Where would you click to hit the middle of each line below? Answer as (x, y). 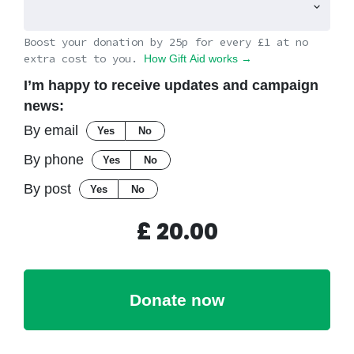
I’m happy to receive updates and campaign (171, 85)
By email (51, 130)
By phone (54, 159)
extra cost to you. (84, 59)
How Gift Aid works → (198, 59)
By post (47, 188)
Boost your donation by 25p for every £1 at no (166, 42)
